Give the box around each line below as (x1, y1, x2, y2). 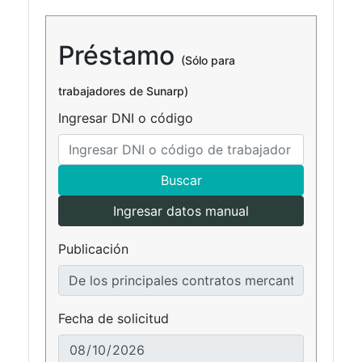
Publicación (58, 241, 128, 258)
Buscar (160, 172, 202, 189)
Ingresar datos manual (113, 203, 249, 220)
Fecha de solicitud (58, 310, 169, 327)
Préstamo (58, 40, 181, 72)
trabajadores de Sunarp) (58, 84, 188, 99)
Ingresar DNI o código (58, 110, 193, 127)
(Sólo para (181, 53, 235, 68)
